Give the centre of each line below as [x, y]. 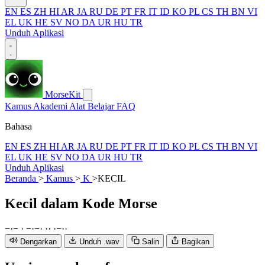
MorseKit [63, 94]
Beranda [22, 178]
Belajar [102, 106]
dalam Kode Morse [99, 203]
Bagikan [195, 241]
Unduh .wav [99, 241]
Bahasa [18, 126]
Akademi [51, 106]
